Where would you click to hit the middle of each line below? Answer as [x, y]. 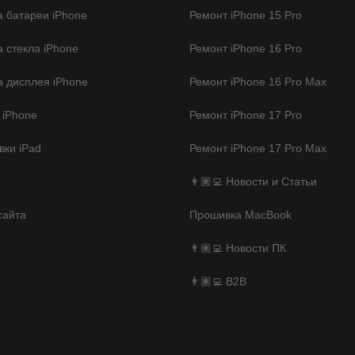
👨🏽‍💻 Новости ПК [238, 248]
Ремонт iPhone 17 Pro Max [258, 148]
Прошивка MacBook [240, 214]
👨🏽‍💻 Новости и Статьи [253, 181]
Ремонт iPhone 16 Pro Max [258, 81]
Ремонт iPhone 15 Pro [246, 15]
